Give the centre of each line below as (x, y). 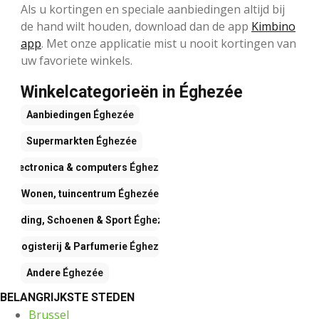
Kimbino (273, 27)
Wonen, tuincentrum (69, 194)
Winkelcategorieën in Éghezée (132, 93)
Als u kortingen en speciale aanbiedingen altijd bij (153, 10)
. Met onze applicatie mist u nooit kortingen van (169, 44)
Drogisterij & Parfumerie (69, 247)
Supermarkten (60, 141)
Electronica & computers (69, 168)
